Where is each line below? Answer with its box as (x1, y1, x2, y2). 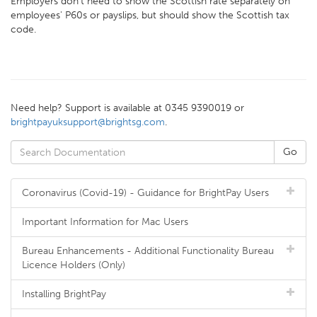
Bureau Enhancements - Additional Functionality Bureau (22, 245, 274, 257)
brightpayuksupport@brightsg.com (11, 116, 165, 128)
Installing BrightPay (22, 288, 106, 300)
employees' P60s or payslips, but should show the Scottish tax (11, 9, 289, 21)
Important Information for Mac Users (22, 216, 188, 228)
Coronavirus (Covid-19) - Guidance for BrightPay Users (22, 187, 269, 199)
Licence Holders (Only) (22, 259, 125, 271)
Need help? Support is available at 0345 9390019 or (11, 102, 244, 114)
